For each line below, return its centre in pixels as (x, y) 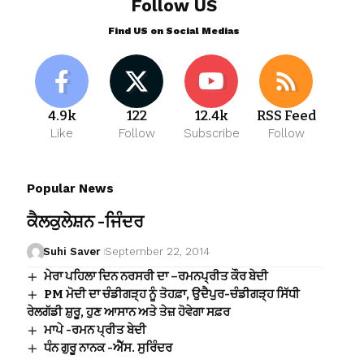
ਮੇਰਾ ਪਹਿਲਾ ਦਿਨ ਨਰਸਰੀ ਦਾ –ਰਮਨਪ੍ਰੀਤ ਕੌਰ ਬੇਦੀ (156, 277)
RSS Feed (286, 116)
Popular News (70, 189)
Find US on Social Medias (174, 31)
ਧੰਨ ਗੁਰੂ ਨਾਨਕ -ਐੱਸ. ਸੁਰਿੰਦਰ (108, 348)
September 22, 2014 (158, 252)
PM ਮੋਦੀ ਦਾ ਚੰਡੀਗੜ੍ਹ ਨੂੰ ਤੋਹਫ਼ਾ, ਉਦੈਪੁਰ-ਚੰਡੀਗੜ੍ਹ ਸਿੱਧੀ (171, 295)
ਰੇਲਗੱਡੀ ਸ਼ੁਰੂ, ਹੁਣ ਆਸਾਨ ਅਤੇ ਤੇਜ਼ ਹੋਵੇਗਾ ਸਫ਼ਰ (128, 312)
